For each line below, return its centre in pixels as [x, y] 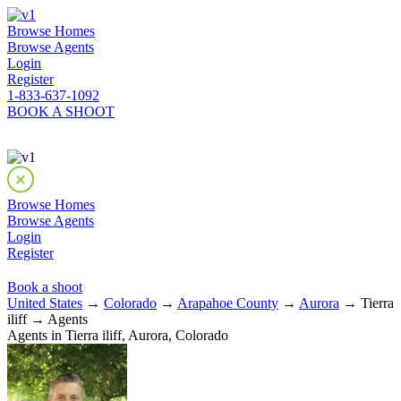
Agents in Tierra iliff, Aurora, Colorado [118, 335]
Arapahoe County [228, 303]
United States [45, 303]
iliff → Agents [47, 319]
